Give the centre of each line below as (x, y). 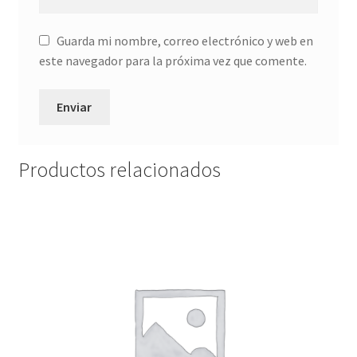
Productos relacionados (119, 170)
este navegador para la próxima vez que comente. (173, 61)
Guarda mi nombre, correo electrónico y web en (184, 41)
